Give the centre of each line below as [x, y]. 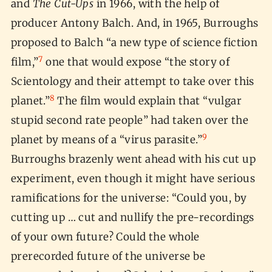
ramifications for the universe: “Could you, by [129, 198]
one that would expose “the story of [136, 62]
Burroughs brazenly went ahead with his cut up [133, 159]
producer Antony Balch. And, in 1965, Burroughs [134, 23]
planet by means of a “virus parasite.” [107, 140]
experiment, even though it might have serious [133, 179]
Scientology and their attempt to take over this [132, 82]
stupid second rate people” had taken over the [130, 121]
